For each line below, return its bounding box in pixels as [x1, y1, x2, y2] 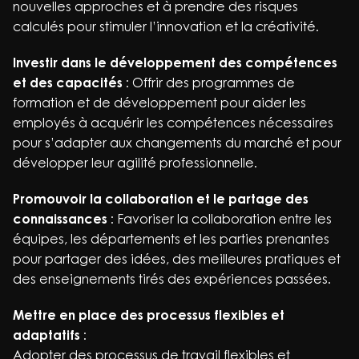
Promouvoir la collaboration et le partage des [13, 191, 309, 207]
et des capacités [13, 75, 123, 91]
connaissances [13, 211, 107, 227]
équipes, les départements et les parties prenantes [13, 231, 329, 247]
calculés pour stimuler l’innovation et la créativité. [13, 18, 319, 34]
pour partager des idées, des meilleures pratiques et [13, 251, 341, 267]
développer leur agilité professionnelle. [13, 155, 257, 171]
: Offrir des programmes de [123, 75, 295, 91]
